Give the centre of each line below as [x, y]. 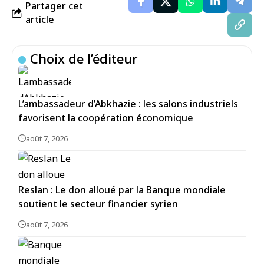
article [40, 19]
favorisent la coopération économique [106, 118]
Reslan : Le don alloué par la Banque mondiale [122, 190]
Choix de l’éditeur [84, 58]
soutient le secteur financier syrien [98, 204]
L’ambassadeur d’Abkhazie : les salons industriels [128, 104]
